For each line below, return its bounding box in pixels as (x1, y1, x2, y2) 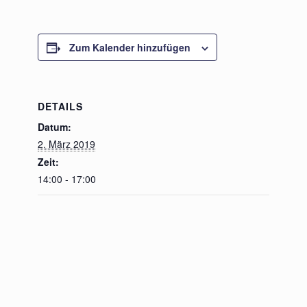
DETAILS (38, 99, 83, 114)
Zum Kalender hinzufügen (69, 40, 191, 55)
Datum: (38, 120, 71, 134)
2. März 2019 (38, 137, 95, 151)
